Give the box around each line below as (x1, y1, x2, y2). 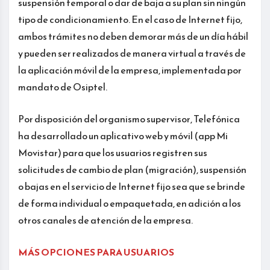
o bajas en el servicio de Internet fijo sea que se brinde (18, 179, 245, 194)
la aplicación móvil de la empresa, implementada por (18, 63, 242, 78)
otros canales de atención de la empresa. (18, 213, 193, 228)
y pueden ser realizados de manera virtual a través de (18, 46, 246, 61)
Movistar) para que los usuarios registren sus (18, 145, 207, 160)
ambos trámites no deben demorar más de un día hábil (18, 29, 248, 44)
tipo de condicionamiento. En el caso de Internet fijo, (18, 12, 242, 27)
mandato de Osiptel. (18, 80, 107, 95)
